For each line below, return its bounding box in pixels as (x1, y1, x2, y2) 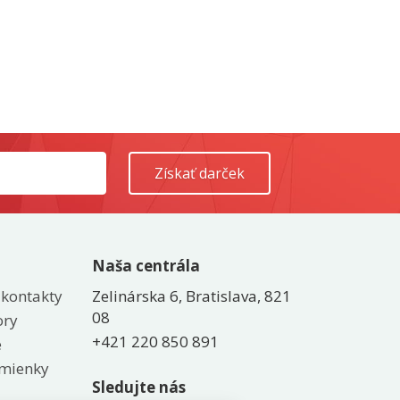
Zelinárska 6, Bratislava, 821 (92, 285, 291, 306)
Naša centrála (92, 254, 200, 276)
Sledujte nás (92, 376, 186, 397)
